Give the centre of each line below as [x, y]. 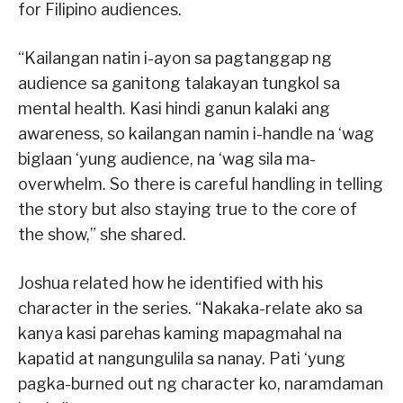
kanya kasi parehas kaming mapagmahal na [180, 333]
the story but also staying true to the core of [188, 209]
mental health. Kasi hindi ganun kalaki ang [174, 108]
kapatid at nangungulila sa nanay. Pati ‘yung [182, 358]
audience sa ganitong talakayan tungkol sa [179, 83]
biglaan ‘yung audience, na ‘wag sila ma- [167, 158]
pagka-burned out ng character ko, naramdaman [201, 383]
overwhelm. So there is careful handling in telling [201, 184]
